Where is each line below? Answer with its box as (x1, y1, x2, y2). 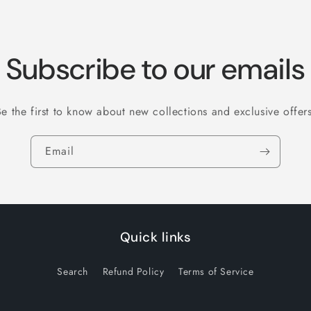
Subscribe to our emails (6, 50, 305, 88)
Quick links (119, 228, 192, 246)
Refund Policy (102, 264, 165, 278)
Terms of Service (178, 264, 254, 278)
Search (57, 264, 88, 278)
